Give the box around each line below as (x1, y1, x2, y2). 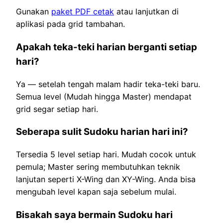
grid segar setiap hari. (16, 104, 98, 114)
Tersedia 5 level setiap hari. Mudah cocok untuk (16, 149, 196, 160)
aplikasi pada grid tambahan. (16, 19, 125, 29)
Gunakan (16, 6, 51, 17)
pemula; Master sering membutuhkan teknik (16, 162, 180, 172)
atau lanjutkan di (114, 6, 179, 17)
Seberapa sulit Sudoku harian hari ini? (16, 126, 188, 138)
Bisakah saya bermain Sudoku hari (16, 209, 173, 221)
